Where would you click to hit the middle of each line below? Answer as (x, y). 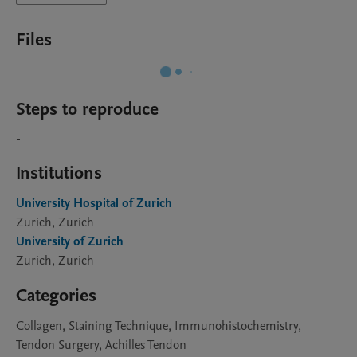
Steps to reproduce (87, 109)
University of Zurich (70, 241)
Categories (56, 296)
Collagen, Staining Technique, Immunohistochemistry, (159, 326)
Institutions (59, 173)
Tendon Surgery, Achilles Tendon (101, 345)
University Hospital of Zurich (94, 203)
